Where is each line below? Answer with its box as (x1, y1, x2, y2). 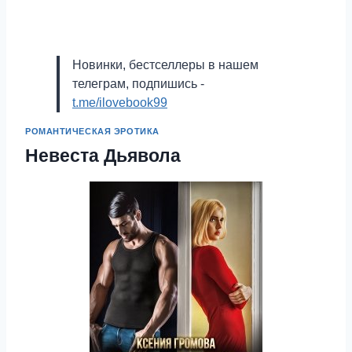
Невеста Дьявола (25, 145, 181, 166)
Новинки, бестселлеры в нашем (72, 58, 258, 71)
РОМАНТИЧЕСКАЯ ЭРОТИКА (25, 126, 159, 136)
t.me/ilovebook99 (72, 96, 167, 109)
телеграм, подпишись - (72, 77, 204, 90)
